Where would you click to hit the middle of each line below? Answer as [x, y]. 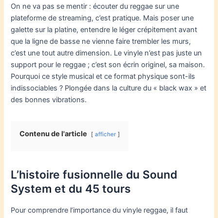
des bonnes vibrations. [49, 100]
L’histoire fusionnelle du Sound [94, 175]
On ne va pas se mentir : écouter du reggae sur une [95, 7]
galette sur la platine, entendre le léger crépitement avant [104, 30]
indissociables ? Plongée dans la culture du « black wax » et [109, 88]
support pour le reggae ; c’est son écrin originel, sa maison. [108, 65]
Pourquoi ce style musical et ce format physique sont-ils [103, 77]
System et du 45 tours [71, 189]
